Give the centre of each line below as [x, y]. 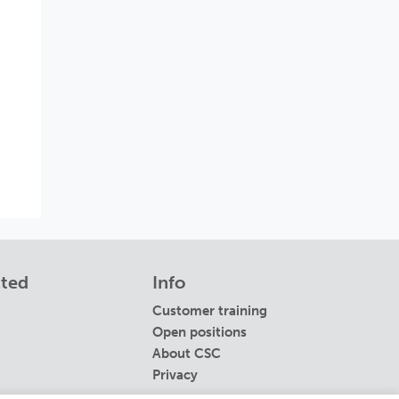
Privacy [175, 375]
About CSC [187, 354]
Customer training [210, 311]
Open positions [199, 333]
